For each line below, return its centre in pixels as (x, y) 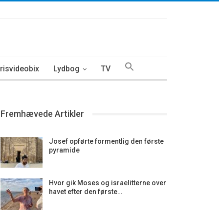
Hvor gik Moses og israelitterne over (107, 183)
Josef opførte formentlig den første (106, 141)
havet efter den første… (85, 192)
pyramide (64, 150)
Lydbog (66, 69)
